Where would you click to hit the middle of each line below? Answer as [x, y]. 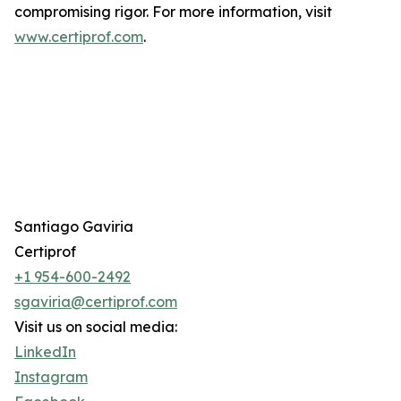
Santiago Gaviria [74, 227]
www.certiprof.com [79, 37]
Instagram [51, 377]
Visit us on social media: [96, 327]
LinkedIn [45, 352]
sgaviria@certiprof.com [96, 302]
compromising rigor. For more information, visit [173, 12]
